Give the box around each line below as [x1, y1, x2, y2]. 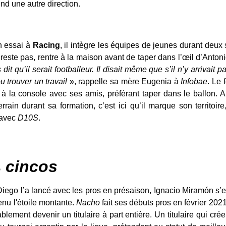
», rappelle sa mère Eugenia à [67, 77, 181, 86]
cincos [5, 157, 58, 176]
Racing [32, 40, 60, 49]
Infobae [181, 77, 208, 86]
